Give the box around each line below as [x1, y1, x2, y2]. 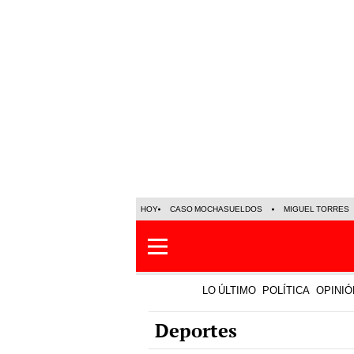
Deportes [155, 318, 237, 343]
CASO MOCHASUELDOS [170, 205, 262, 213]
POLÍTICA [262, 284, 310, 296]
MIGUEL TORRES [284, 205, 349, 213]
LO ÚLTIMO [202, 284, 256, 296]
